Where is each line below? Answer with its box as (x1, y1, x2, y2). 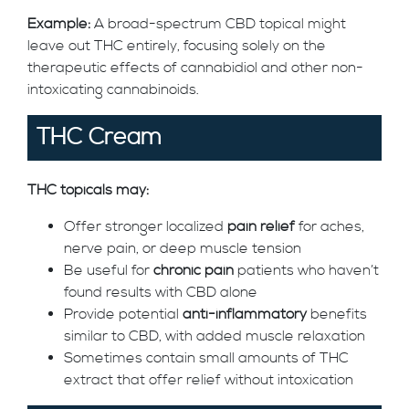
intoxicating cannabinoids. (27, 80, 199, 99)
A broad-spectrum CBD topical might (90, 15, 346, 33)
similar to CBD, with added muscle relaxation (64, 327, 365, 345)
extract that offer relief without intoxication (64, 371, 353, 389)
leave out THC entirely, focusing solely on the (27, 37, 326, 55)
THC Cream (37, 123, 162, 152)
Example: (27, 15, 90, 33)
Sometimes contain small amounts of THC (64, 349, 349, 367)
